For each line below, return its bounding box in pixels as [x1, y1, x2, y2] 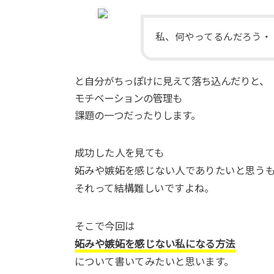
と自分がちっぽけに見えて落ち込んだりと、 [75, 75, 269, 87]
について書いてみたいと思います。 [75, 256, 234, 267]
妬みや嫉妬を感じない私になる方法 [75, 238, 235, 250]
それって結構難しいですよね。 [75, 182, 215, 194]
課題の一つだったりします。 [75, 109, 201, 121]
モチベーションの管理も [75, 92, 182, 104]
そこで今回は [75, 220, 135, 232]
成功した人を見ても [75, 147, 165, 158]
